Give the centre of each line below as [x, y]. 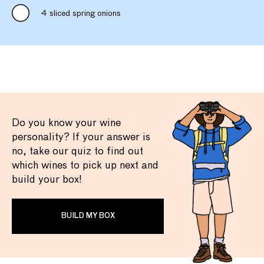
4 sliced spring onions [81, 13]
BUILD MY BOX [88, 217]
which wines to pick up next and [85, 165]
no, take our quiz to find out [77, 151]
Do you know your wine [66, 123]
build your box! [47, 179]
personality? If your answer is [81, 137]
